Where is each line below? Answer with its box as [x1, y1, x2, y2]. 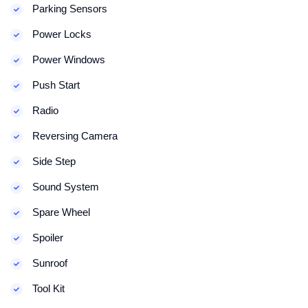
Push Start [30, 79, 80, 91]
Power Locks [30, 28, 91, 40]
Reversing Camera [30, 130, 118, 142]
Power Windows [30, 54, 105, 65]
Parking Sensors [30, 3, 107, 14]
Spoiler [30, 232, 63, 243]
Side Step [30, 155, 76, 167]
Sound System [30, 181, 99, 192]
